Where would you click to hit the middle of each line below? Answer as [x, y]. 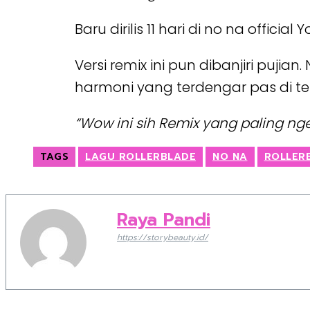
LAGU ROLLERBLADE [140, 157]
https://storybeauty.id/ [163, 237]
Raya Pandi [164, 220]
